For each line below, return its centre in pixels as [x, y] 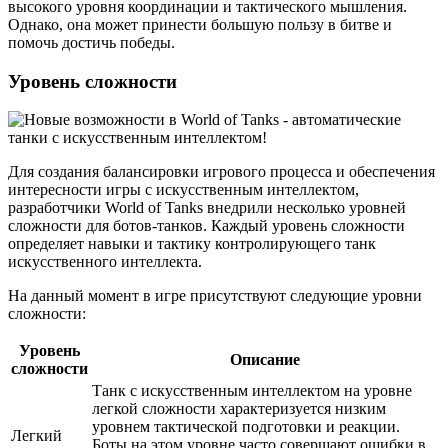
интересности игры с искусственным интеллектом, [183, 190]
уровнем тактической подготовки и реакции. [246, 427]
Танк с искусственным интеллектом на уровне [252, 391]
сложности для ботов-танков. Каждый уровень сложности [206, 226]
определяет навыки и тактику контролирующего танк [192, 244]
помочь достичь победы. [91, 42]
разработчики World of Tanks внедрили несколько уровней [207, 208]
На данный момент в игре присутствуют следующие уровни [215, 296]
